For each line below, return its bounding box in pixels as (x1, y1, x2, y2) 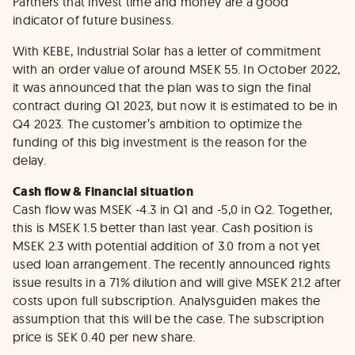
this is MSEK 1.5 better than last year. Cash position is (13, 219, 313, 235)
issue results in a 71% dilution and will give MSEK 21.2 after (13, 274, 342, 290)
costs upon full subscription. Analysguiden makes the (13, 292, 321, 308)
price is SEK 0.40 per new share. (13, 329, 196, 345)
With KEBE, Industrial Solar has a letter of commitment (13, 43, 322, 59)
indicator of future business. (13, 12, 174, 28)
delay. (13, 152, 46, 168)
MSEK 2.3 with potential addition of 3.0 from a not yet (13, 238, 321, 254)
